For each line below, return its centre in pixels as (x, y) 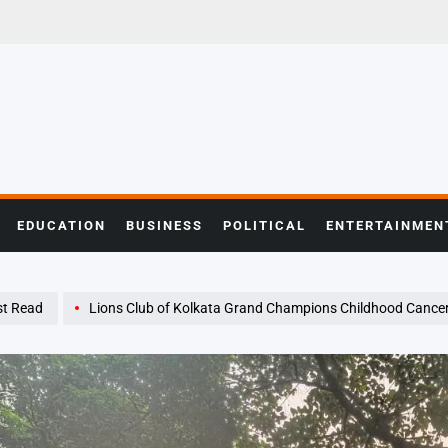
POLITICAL (264, 225)
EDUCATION (61, 225)
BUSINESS (164, 225)
